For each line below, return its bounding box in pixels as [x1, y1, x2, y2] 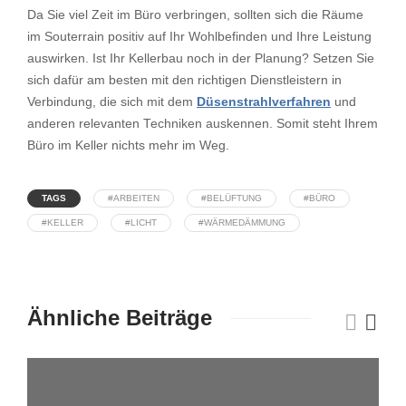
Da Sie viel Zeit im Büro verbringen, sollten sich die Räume [27, 8, 363, 22]
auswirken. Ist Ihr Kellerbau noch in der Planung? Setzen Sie [27, 52, 374, 65]
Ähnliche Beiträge [27, 305, 212, 330]
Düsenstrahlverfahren [197, 95, 331, 109]
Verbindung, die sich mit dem [27, 95, 197, 109]
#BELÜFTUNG [201, 193, 262, 203]
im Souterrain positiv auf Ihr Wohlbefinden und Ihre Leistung [27, 30, 372, 43]
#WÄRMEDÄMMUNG [198, 217, 285, 227]
